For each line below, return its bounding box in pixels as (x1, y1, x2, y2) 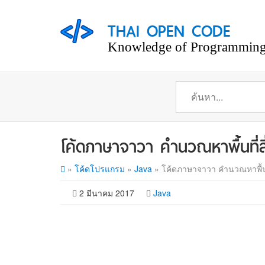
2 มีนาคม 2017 (79, 187, 134, 199)
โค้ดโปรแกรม (75, 163, 125, 174)
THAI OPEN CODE (108, 15, 231, 43)
